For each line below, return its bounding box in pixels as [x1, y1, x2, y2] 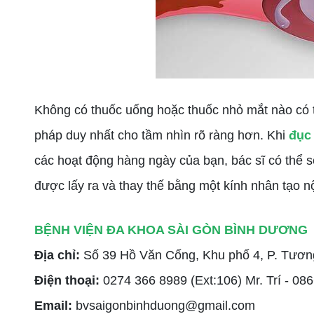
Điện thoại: [34, 273, 103, 288]
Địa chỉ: [34, 248, 83, 263]
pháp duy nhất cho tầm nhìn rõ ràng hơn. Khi [34, 128, 289, 143]
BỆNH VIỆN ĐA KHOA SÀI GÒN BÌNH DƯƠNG [34, 223, 308, 238]
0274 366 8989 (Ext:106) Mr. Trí [103, 273, 285, 288]
